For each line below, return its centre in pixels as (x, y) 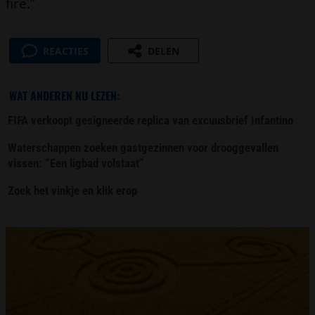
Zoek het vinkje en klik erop (73, 191)
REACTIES (65, 51)
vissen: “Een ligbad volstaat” (76, 163)
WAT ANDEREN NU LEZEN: (64, 96)
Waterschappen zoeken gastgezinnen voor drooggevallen (143, 148)
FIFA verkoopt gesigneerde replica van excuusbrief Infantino (151, 121)
